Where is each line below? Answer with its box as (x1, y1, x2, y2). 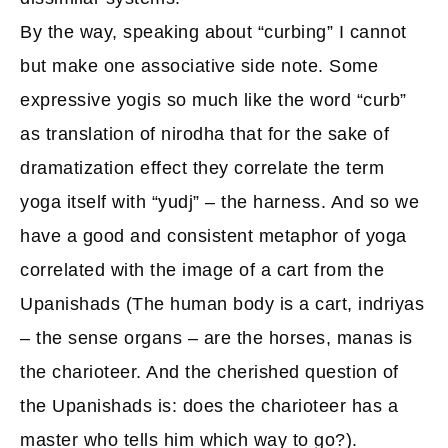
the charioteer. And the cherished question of (20, 362, 399, 382)
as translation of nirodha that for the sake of (20, 124, 389, 144)
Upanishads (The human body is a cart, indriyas (20, 294, 424, 314)
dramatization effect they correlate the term (20, 158, 384, 178)
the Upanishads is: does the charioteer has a (20, 396, 398, 416)
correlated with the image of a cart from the (20, 260, 384, 280)
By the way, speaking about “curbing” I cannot (20, 22, 407, 42)
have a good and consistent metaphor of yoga (20, 226, 407, 246)
